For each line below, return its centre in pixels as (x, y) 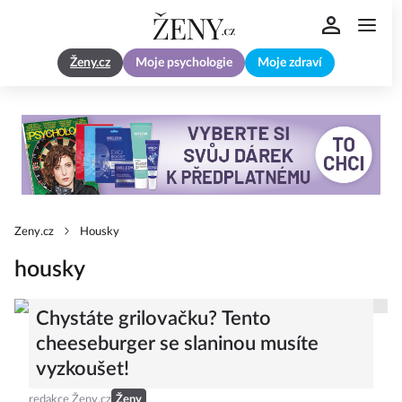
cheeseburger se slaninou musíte (177, 344)
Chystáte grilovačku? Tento (153, 319)
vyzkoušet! (83, 369)
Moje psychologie (184, 63)
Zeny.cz (34, 232)
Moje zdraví (290, 63)
